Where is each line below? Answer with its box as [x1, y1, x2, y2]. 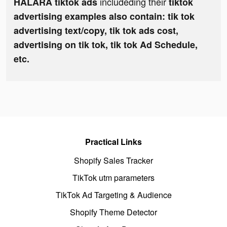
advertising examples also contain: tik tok [14, 10, 195, 23]
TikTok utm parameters [72, 172, 155, 184]
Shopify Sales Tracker [74, 155, 153, 167]
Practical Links [85, 136, 142, 148]
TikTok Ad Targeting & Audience [55, 189, 172, 201]
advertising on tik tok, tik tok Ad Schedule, [14, 38, 198, 52]
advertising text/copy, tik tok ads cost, [14, 24, 178, 37]
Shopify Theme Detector [70, 206, 157, 218]
